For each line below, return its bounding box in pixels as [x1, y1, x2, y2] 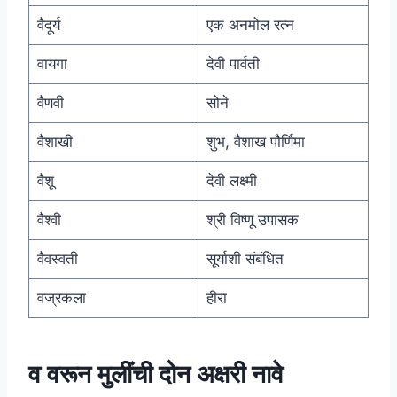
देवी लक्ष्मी [206, 172, 257, 191]
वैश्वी [36, 211, 61, 230]
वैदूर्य [36, 16, 60, 35]
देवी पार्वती [206, 55, 260, 74]
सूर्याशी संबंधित [206, 250, 284, 269]
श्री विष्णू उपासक [206, 211, 299, 230]
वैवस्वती [36, 250, 78, 269]
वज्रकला [36, 289, 86, 307]
